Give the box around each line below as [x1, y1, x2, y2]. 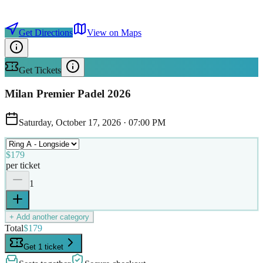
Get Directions [19, 27, 73, 38]
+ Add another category [9, 212, 89, 221]
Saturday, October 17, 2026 [19, 117, 121, 127]
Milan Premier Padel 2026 [5, 87, 131, 100]
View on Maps [87, 27, 141, 38]
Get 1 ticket [23, 242, 63, 251]
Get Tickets [19, 65, 61, 75]
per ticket [6, 160, 40, 170]
